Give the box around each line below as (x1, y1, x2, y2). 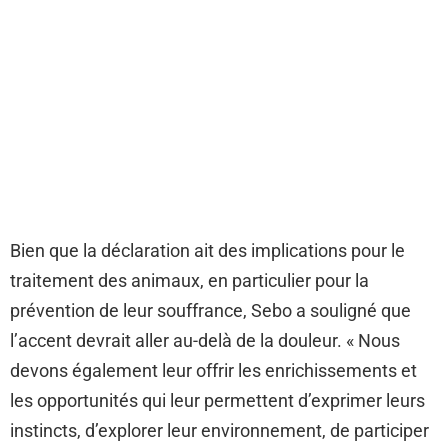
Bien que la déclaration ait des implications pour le (10, 240, 405, 262)
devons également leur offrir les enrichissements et (10, 360, 417, 382)
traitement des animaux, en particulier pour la (10, 270, 369, 292)
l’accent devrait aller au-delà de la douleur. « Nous (10, 330, 400, 352)
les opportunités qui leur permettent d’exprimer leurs (10, 390, 425, 412)
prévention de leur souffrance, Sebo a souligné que (10, 300, 411, 322)
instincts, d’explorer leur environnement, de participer (10, 420, 429, 442)
